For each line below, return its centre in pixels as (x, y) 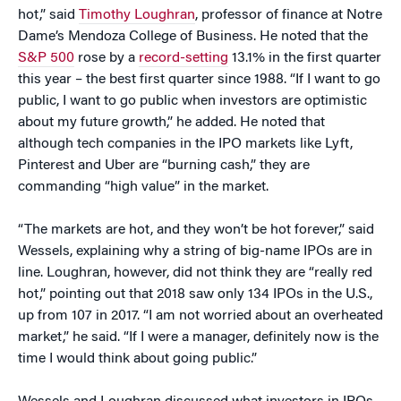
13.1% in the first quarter (305, 59)
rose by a (107, 59)
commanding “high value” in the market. (143, 188)
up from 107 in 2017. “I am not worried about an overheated (200, 316)
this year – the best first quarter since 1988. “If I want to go (199, 80)
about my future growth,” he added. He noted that (171, 123)
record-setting (183, 59)
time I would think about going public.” (137, 359)
